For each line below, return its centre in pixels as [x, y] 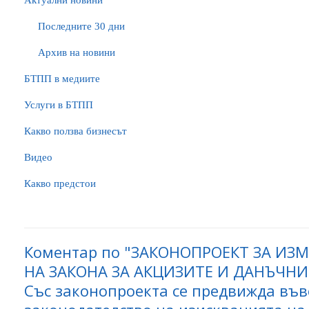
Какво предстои [60, 183]
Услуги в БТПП [59, 105]
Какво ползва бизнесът [76, 131]
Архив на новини [77, 52]
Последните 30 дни [81, 26]
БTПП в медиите [62, 79]
